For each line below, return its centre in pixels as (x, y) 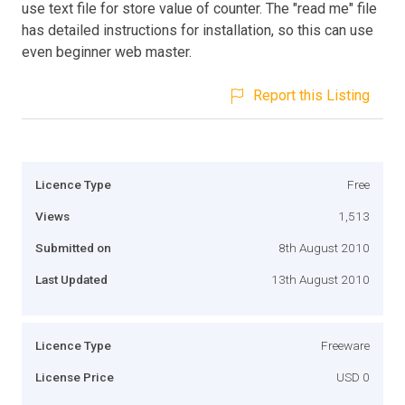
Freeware (345, 345)
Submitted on (73, 247)
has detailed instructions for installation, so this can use (198, 30)
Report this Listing (311, 95)
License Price (75, 377)
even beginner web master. (107, 52)
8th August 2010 (324, 247)
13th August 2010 (320, 279)
